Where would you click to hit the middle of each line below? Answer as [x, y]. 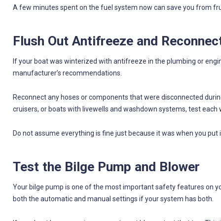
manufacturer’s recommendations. [67, 73]
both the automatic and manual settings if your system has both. [113, 199]
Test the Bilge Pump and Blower [106, 166]
